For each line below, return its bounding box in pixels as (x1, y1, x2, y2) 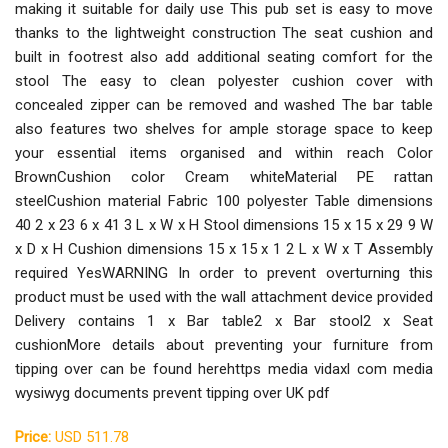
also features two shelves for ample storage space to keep (15, 119, 433, 138)
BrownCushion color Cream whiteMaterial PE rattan (15, 167, 433, 186)
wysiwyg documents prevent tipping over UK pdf (15, 383, 330, 402)
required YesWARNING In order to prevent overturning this (15, 263, 433, 282)
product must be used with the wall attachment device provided (15, 287, 433, 306)
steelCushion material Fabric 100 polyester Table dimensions (15, 191, 433, 210)
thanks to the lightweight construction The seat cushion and (15, 23, 433, 42)
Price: (15, 427, 51, 446)
